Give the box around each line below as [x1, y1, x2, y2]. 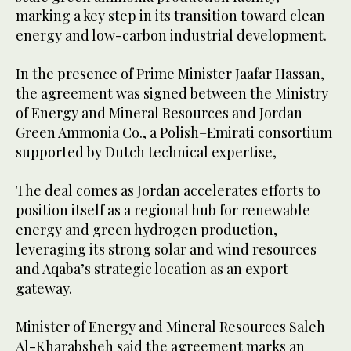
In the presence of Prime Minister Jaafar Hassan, [16, 64, 324, 84]
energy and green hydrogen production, [16, 220, 277, 240]
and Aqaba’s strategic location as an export [16, 259, 288, 279]
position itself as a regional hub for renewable [16, 201, 310, 220]
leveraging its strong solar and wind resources [16, 240, 317, 259]
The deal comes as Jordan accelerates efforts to [16, 181, 320, 201]
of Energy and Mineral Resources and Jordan [16, 103, 302, 123]
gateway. [16, 279, 72, 299]
